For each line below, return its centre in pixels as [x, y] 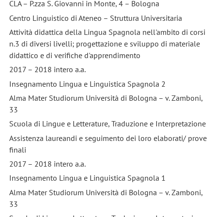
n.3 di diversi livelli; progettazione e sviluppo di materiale [104, 43]
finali [17, 149]
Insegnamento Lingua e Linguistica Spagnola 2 [87, 84]
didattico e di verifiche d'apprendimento [75, 55]
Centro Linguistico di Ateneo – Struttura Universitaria [95, 18]
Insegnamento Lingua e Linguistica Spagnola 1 [87, 178]
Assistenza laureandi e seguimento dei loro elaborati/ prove [108, 138]
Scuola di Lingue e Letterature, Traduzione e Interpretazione [107, 124]
